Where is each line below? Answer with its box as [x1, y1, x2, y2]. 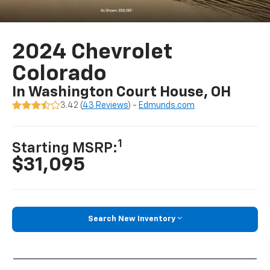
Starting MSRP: [12, 141, 118, 156]
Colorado [12, 63, 107, 86]
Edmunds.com [139, 101, 195, 110]
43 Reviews [83, 101, 128, 110]
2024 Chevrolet [12, 42, 173, 64]
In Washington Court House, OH [12, 85, 231, 100]
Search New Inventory [88, 215, 175, 224]
